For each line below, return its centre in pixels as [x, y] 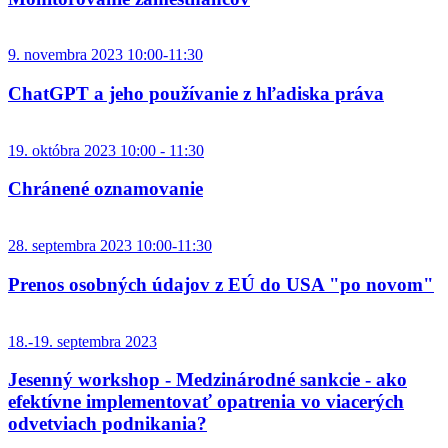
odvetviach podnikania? [107, 424]
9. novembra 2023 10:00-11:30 [105, 55]
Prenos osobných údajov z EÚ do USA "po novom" [221, 284]
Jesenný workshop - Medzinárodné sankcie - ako [207, 380]
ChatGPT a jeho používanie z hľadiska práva [196, 94]
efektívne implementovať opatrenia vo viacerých [206, 402]
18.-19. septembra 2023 [82, 341]
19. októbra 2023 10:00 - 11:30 [106, 150]
